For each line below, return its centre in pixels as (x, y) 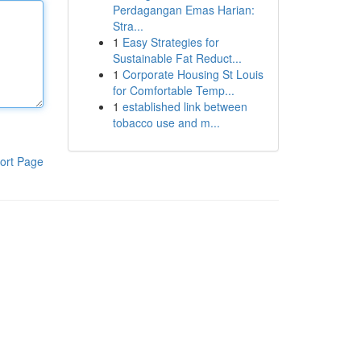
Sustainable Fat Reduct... (177, 58)
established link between (185, 106)
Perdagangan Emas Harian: (183, 10)
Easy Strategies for (170, 42)
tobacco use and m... (166, 122)
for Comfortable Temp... (173, 90)
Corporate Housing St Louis (193, 74)
